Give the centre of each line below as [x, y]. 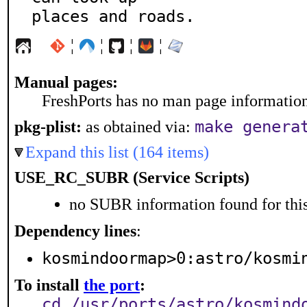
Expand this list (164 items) [117, 152]
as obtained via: [138, 127]
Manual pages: [66, 82]
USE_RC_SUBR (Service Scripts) [132, 177]
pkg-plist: [48, 127]
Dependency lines [75, 231]
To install [49, 285]
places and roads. [113, 16]
